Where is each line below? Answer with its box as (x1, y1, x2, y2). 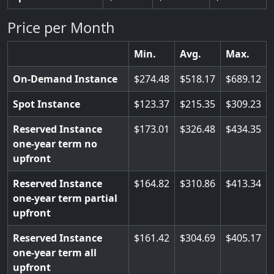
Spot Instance (13, 97, 80, 111)
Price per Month (7, 18, 115, 37)
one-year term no (13, 137, 97, 150)
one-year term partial (13, 191, 117, 205)
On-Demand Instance (13, 72, 117, 86)
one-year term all (13, 246, 97, 259)
